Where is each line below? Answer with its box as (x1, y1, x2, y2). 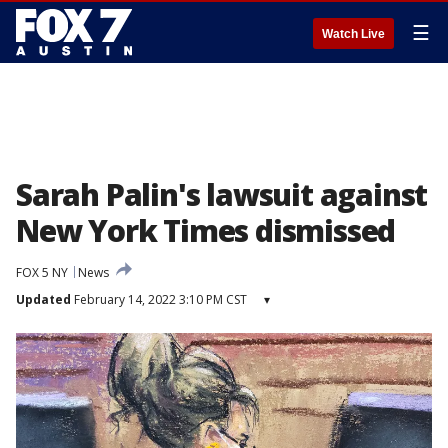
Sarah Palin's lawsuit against (16, 174, 428, 215)
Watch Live (322, 27, 385, 41)
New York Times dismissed (16, 210, 396, 251)
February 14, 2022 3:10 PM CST (71, 291, 247, 308)
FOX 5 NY (16, 264, 68, 281)
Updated (16, 291, 71, 308)
